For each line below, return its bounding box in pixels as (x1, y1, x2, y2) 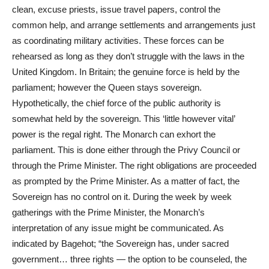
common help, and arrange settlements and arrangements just (12, 19, 255, 30)
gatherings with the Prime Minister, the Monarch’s (12, 207, 205, 217)
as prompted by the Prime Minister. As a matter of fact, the (12, 175, 240, 186)
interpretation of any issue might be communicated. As (12, 222, 224, 233)
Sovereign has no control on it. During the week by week (12, 191, 232, 202)
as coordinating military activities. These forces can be (12, 35, 224, 46)
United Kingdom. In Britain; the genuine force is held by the (12, 66, 240, 77)
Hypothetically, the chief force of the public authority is (12, 97, 221, 108)
